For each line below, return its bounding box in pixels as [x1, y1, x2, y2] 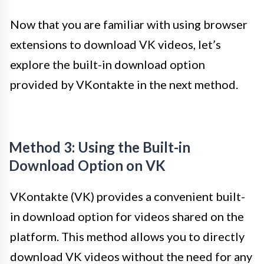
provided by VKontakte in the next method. [10, 77, 238, 92]
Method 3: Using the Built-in [9, 138, 190, 156]
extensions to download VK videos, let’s [10, 37, 221, 52]
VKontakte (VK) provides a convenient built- [10, 189, 245, 204]
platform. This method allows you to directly [10, 229, 245, 244]
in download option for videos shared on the [10, 209, 244, 224]
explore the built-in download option [10, 57, 205, 72]
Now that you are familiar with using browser [10, 17, 247, 32]
